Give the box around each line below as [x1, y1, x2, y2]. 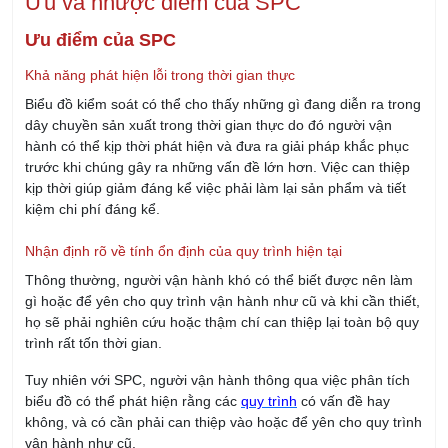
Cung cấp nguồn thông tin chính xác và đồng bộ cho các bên [25, 384, 410, 401]
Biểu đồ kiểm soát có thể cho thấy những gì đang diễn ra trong [25, 3, 421, 20]
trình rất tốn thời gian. [25, 242, 162, 259]
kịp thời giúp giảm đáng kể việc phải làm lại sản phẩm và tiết [25, 87, 406, 104]
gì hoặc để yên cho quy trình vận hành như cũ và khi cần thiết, [25, 200, 420, 217]
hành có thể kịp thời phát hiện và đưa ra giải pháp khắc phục [25, 45, 409, 62]
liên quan [25, 410, 83, 427]
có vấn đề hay [297, 300, 390, 317]
